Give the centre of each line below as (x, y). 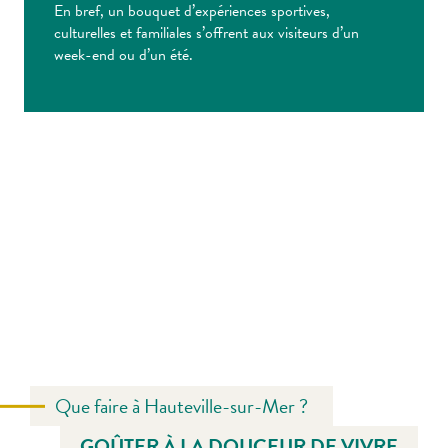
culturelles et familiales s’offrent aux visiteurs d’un (206, 33)
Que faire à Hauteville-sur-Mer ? (181, 406)
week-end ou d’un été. (123, 55)
